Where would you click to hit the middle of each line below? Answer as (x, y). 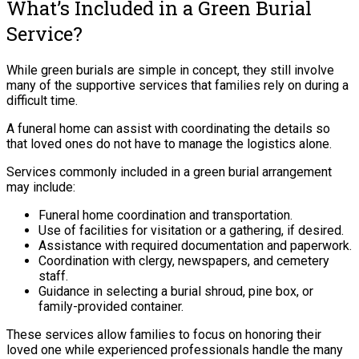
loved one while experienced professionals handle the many (175, 349)
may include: (41, 187)
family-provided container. (111, 306)
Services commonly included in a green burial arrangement (169, 171)
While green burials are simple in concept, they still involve (170, 70)
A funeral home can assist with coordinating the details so (168, 128)
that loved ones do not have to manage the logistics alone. (169, 143)
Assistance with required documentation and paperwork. (195, 245)
